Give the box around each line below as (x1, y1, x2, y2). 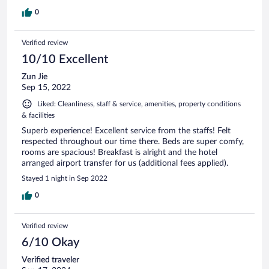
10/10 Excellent (22, 53, 108, 65)
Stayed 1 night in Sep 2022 (22, 174, 107, 182)
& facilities (22, 111, 55, 119)
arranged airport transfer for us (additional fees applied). (22, 159, 228, 168)
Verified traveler (22, 255, 79, 264)
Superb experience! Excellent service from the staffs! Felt (22, 126, 231, 135)
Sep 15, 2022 (22, 83, 71, 92)
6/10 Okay (22, 236, 79, 249)
